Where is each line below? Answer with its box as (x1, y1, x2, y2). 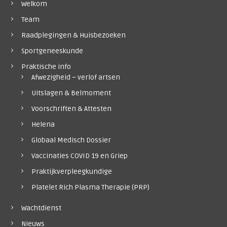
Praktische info (21, 62, 71, 71)
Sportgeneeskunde (21, 47, 83, 56)
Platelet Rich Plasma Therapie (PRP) (31, 183, 149, 192)
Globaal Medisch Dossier (31, 136, 111, 145)
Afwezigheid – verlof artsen (31, 73, 120, 82)
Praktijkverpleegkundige (31, 167, 112, 176)
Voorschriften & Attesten (31, 104, 111, 113)
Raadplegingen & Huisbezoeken (21, 31, 126, 40)
